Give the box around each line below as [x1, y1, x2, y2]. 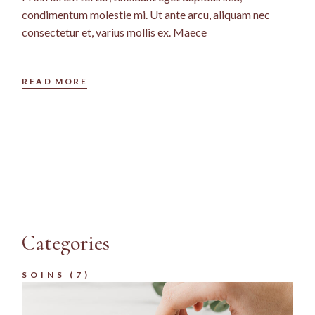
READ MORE [22, 75, 87, 86]
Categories [22, 230, 110, 256]
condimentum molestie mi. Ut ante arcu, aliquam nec [22, 8, 271, 21]
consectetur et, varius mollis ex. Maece [22, 25, 207, 39]
